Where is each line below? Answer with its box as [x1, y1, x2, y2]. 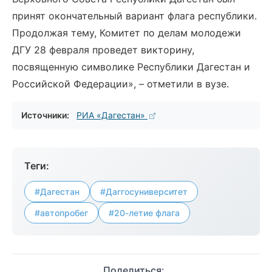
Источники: [21, 110, 69, 120]
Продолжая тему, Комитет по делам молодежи [12, 27, 241, 39]
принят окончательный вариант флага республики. [12, 10, 257, 22]
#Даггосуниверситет [100, 186, 188, 197]
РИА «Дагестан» [76, 110, 148, 120]
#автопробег [35, 208, 88, 218]
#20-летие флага [109, 208, 180, 218]
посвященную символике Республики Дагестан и [12, 61, 250, 73]
